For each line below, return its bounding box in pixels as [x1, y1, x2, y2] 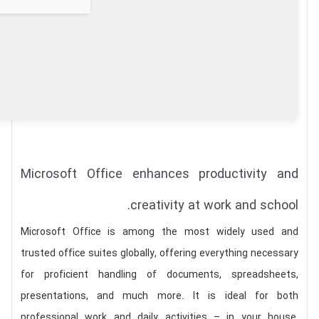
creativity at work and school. [130, 196, 299, 216]
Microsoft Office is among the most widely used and [20, 224, 299, 240]
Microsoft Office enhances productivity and [20, 164, 299, 184]
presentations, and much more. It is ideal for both [20, 288, 299, 304]
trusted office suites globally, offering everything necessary [20, 246, 299, 261]
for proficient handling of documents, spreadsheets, [20, 267, 299, 283]
